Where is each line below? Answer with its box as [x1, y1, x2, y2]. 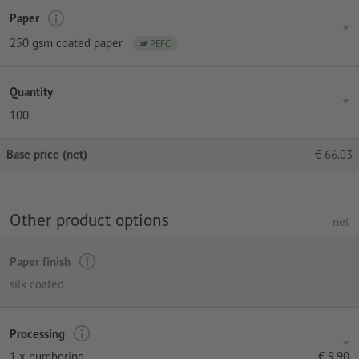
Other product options [10, 208, 169, 231]
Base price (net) [6, 146, 87, 162]
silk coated [10, 276, 64, 292]
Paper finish [10, 253, 71, 269]
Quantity [10, 84, 53, 100]
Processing [10, 325, 65, 341]
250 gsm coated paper [10, 34, 123, 50]
